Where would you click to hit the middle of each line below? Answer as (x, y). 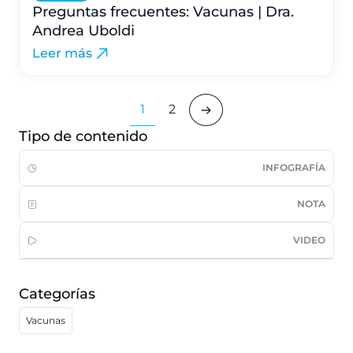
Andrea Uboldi (84, 31)
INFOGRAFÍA (294, 167)
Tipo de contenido (83, 136)
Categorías (57, 294)
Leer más (62, 53)
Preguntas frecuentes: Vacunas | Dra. (163, 12)
